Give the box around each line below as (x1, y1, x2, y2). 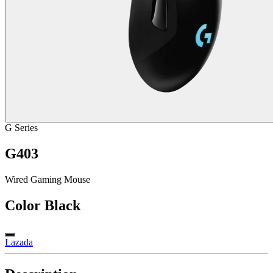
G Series (5, 122, 38, 133)
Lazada (5, 237, 33, 248)
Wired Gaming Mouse (5, 174, 90, 185)
